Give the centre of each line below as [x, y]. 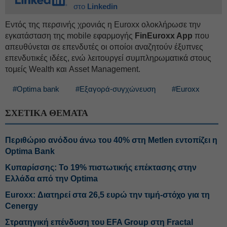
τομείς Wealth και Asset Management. [73, 69]
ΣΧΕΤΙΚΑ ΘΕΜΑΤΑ [47, 113]
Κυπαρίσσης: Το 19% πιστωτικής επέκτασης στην [101, 167]
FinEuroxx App [163, 36]
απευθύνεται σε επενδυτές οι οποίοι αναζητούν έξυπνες [104, 47]
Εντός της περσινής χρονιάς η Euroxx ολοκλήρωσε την [103, 25]
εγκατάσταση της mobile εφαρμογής [69, 36]
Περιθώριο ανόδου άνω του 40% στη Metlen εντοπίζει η [111, 140]
